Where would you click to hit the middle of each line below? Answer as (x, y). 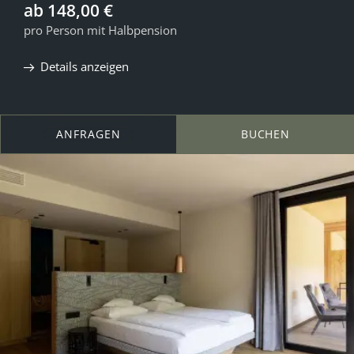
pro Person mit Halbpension (100, 30)
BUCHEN (265, 134)
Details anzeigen (85, 66)
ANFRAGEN (88, 134)
